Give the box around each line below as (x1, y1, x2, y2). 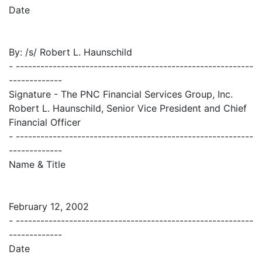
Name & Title (9, 158, 65, 171)
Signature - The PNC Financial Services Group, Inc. (9, 88, 233, 101)
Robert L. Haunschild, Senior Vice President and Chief (9, 102, 247, 115)
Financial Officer (9, 116, 81, 129)
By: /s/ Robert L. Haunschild (9, 46, 132, 58)
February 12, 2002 (9, 201, 89, 213)
